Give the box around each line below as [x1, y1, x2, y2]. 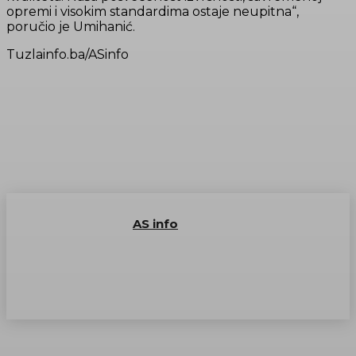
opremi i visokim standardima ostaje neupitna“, [6, 4, 299, 20]
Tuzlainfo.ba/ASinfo [6, 47, 129, 63]
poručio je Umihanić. [6, 19, 135, 35]
